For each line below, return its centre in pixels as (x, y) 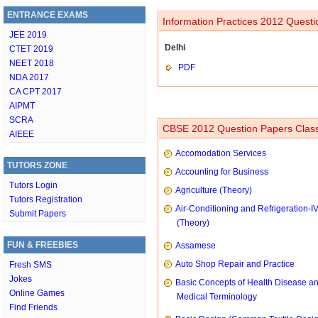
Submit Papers (38, 214)
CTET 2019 (31, 49)
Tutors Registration (46, 199)
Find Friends (33, 307)
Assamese (196, 246)
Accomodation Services (221, 153)
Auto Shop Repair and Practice (235, 264)
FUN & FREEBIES (43, 245)
